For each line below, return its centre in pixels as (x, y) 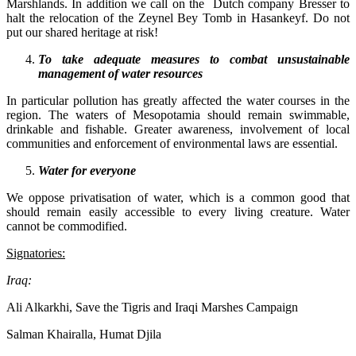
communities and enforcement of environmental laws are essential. (172, 143)
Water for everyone (87, 170)
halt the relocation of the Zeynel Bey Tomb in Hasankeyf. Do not (178, 17)
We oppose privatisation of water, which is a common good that (178, 197)
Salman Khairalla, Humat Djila (84, 334)
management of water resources (120, 73)
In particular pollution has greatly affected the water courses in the (178, 100)
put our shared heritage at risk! (82, 32)
